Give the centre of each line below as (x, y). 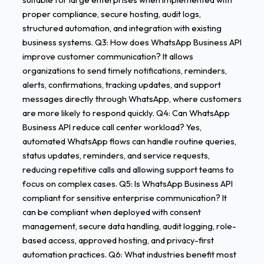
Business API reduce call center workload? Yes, (112, 127)
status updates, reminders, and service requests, (116, 156)
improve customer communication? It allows (108, 57)
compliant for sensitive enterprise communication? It (124, 198)
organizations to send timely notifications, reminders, (124, 71)
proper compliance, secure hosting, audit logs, (111, 14)
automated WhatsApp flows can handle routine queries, (129, 141)
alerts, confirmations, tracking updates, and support (121, 85)
